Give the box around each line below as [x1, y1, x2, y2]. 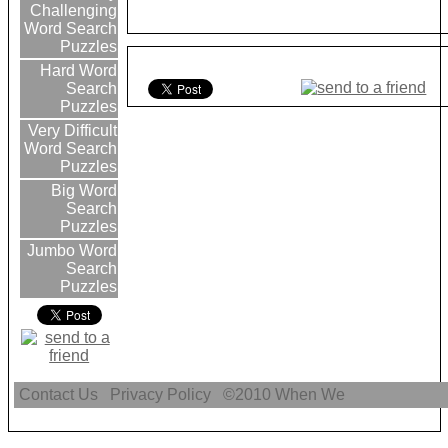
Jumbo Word [23, 242, 118, 260]
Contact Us [15, 386, 103, 404]
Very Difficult [24, 122, 118, 140]
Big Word [47, 182, 118, 200]
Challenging [30, 2, 118, 20]
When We [275, 386, 350, 404]
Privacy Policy [106, 386, 216, 404]
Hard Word [36, 62, 118, 80]
